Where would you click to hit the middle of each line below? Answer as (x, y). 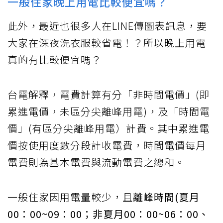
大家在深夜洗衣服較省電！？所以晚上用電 (107, 42)
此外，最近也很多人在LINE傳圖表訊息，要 (107, 25)
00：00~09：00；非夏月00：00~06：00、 (108, 214)
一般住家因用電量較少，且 (70, 197)
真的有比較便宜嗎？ (55, 59)
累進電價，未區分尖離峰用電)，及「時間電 (109, 111)
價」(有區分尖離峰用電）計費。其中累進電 (109, 128)
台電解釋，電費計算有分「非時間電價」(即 (109, 94)
